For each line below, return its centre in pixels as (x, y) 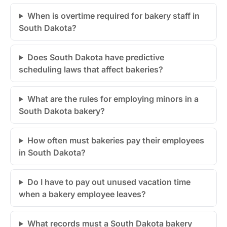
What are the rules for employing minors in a (113, 99)
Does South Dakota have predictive (96, 58)
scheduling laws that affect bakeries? (91, 70)
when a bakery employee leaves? (82, 194)
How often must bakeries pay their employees (116, 141)
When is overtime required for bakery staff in (113, 16)
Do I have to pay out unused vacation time (109, 182)
